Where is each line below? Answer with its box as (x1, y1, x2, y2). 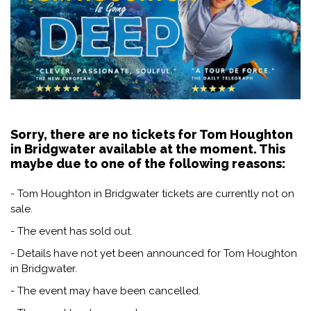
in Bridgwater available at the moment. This (10, 141, 285, 156)
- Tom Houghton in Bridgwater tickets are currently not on (10, 187, 294, 200)
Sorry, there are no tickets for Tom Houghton (10, 126, 293, 142)
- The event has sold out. (10, 224, 133, 237)
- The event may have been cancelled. (10, 284, 201, 297)
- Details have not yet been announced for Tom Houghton (10, 246, 297, 260)
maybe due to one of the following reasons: (10, 155, 285, 171)
